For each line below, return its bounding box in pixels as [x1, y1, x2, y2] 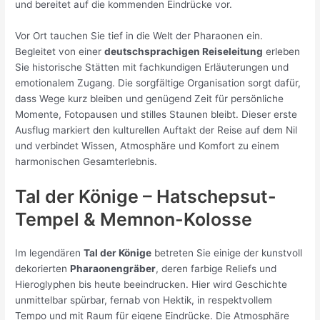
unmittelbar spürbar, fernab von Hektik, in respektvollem [15, 294, 273, 306]
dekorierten [15, 263, 71, 275]
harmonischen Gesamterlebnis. [15, 156, 158, 168]
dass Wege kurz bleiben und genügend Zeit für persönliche [15, 93, 284, 105]
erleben [263, 46, 301, 58]
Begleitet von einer [15, 46, 105, 58]
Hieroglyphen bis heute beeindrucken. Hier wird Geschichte [15, 279, 288, 291]
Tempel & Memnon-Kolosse [15, 209, 253, 231]
